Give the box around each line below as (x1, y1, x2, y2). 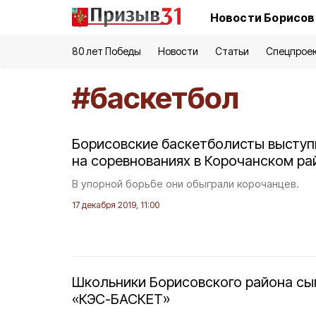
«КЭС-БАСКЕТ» (72, 291, 170, 308)
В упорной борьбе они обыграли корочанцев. (72, 177, 299, 190)
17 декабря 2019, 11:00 (72, 200, 159, 210)
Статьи (214, 45, 249, 57)
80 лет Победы (72, 45, 142, 57)
